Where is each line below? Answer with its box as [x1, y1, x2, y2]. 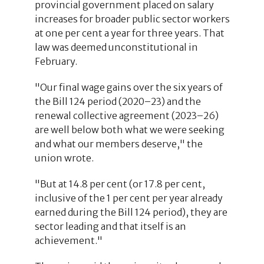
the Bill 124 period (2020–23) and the [34, 95, 201, 107]
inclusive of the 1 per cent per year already [34, 192, 223, 204]
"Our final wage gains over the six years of [34, 81, 223, 93]
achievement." [34, 234, 103, 246]
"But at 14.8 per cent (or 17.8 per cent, [34, 177, 205, 190]
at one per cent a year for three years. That [34, 27, 225, 39]
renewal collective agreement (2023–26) [34, 109, 219, 121]
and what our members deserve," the [34, 137, 203, 150]
